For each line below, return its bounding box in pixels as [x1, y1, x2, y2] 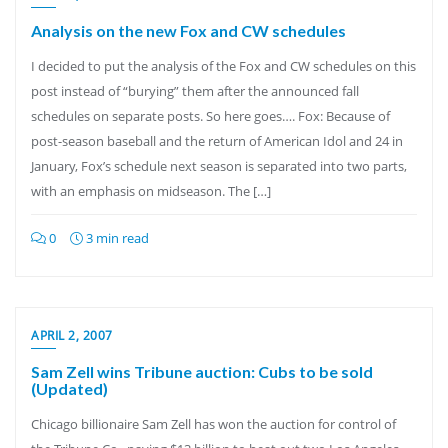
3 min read [83, 229, 149, 247]
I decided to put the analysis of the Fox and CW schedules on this [31, 57, 416, 75]
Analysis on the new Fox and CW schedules [31, 21, 346, 40]
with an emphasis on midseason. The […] [31, 182, 271, 200]
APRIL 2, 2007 [31, 327, 113, 344]
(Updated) [31, 379, 108, 398]
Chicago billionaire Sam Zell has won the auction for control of [31, 415, 396, 433]
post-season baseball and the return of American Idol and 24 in [31, 132, 403, 150]
